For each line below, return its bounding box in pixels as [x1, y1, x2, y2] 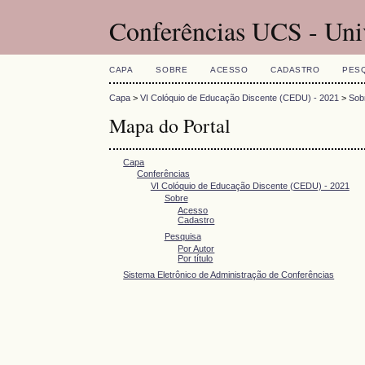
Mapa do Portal [109, 112, 231, 139]
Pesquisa [164, 231, 201, 242]
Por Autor [178, 243, 215, 253]
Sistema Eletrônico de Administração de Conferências [123, 270, 335, 280]
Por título [178, 253, 213, 263]
